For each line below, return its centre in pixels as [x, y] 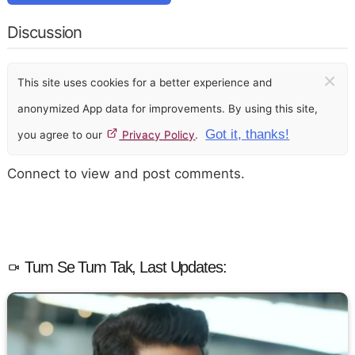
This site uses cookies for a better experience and [145, 82]
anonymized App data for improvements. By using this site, [168, 108]
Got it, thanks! [248, 134]
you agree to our [62, 134]
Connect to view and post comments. [126, 174]
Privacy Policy [157, 134]
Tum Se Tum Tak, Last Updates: [124, 267]
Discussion [45, 32]
